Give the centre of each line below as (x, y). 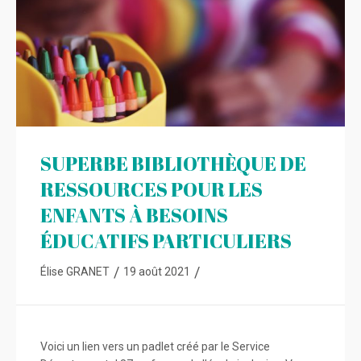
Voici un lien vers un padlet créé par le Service (155, 346)
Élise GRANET (75, 271)
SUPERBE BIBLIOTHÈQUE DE (173, 163)
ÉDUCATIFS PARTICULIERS (166, 241)
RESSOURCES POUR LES (151, 189)
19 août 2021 (157, 271)
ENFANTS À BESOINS (134, 215)
